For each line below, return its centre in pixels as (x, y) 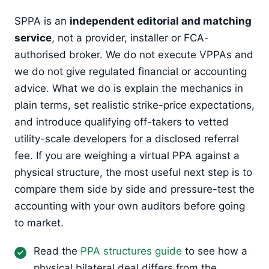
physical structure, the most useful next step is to (133, 173)
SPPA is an (42, 21)
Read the (57, 251)
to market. (39, 223)
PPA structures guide (131, 251)
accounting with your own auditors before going (130, 206)
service (33, 38)
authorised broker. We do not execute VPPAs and (134, 55)
